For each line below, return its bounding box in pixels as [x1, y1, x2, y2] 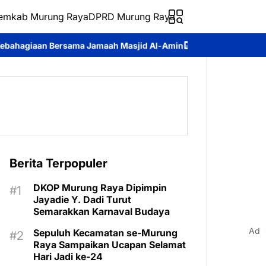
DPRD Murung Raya [88, 11, 176, 23]
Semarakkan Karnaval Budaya [33, 205, 170, 217]
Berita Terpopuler [9, 156, 107, 170]
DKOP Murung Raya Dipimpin [33, 182, 167, 194]
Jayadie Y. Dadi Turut [33, 194, 131, 205]
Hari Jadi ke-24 [33, 251, 103, 262]
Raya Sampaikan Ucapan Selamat [33, 239, 186, 251]
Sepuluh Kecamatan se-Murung [33, 227, 178, 239]
